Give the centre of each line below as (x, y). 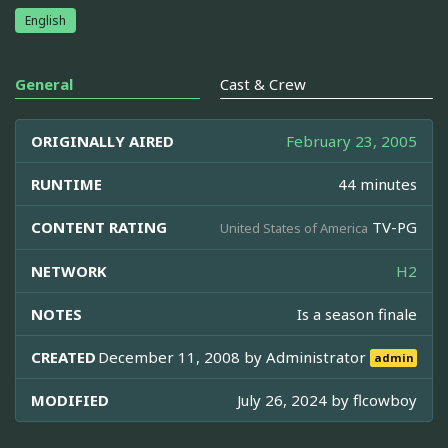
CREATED (63, 356)
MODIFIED (70, 399)
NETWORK (69, 270)
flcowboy (385, 399)
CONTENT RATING (99, 226)
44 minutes (377, 183)
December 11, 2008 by (182, 356)
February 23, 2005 (351, 140)
